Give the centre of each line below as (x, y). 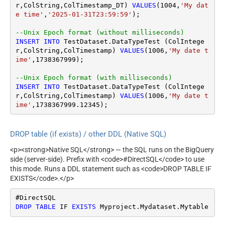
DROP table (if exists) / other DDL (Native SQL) (88, 134)
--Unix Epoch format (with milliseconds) (94, 77)
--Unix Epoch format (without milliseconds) (100, 32)
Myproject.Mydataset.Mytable (152, 207)
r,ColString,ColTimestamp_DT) (74, 5)
